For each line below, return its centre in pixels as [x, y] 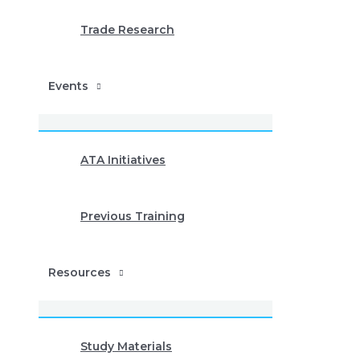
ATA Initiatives [123, 160]
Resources [80, 272]
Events [68, 86]
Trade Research [127, 30]
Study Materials [126, 346]
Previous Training [133, 216]
